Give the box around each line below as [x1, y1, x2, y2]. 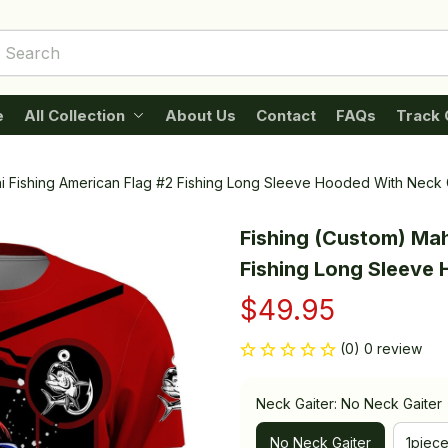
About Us [164, 105, 236, 125]
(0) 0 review [340, 340, 422, 357]
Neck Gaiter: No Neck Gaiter [256, 395, 442, 412]
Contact [255, 105, 316, 125]
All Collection [23, 105, 125, 125]
